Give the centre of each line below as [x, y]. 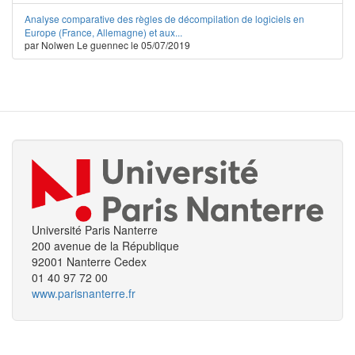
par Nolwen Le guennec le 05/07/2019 [107, 45]
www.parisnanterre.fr [84, 293]
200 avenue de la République [105, 245]
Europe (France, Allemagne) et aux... [103, 32]
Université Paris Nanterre [95, 229]
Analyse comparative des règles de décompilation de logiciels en [164, 19]
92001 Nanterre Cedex [89, 261]
